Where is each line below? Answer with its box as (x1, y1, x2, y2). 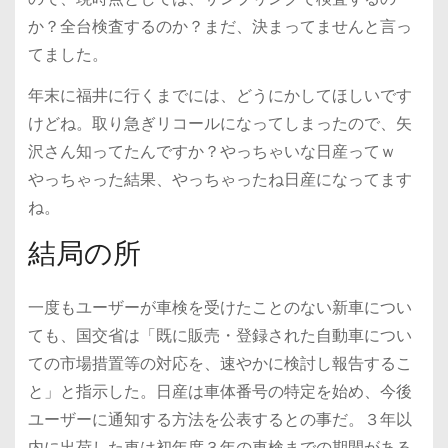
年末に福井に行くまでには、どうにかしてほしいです (27, 84, 412, 108)
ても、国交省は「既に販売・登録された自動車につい (27, 324, 412, 348)
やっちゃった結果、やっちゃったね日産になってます (27, 168, 412, 192)
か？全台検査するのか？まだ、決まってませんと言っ (27, 15, 412, 39)
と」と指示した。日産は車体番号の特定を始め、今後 (27, 380, 412, 404)
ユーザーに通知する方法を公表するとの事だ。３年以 (27, 408, 412, 432)
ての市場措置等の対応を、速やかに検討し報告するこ (27, 352, 412, 376)
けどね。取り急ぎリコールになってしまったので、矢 (27, 112, 412, 136)
